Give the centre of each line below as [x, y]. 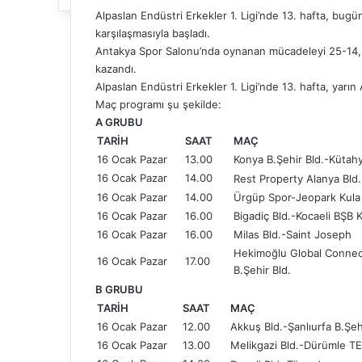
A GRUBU [119, 122]
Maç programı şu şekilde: [158, 104]
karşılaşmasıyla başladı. [153, 33]
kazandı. [116, 68]
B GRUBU [119, 289]
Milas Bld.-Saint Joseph [293, 234]
